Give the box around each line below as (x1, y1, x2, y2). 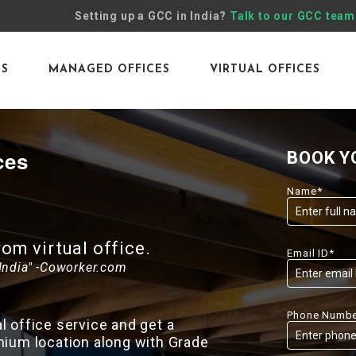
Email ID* (287, 246, 335, 259)
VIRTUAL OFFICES (210, 63, 320, 75)
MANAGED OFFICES (48, 63, 170, 75)
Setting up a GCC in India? (75, 10, 230, 22)
